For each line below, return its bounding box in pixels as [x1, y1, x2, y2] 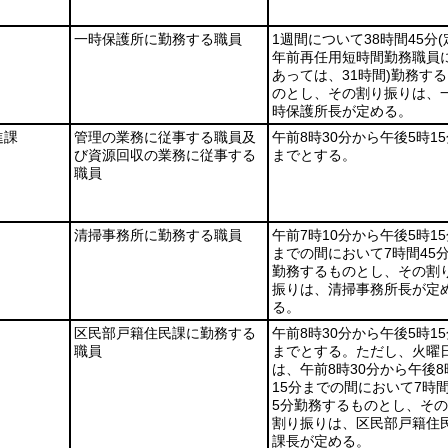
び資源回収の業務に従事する [74, 147, 256, 163]
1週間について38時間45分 [272, 31, 438, 47]
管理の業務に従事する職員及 [74, 129, 256, 145]
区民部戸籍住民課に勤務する [74, 325, 256, 341]
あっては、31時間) [272, 67, 391, 83]
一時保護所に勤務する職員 [74, 31, 242, 47]
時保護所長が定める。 [272, 103, 412, 119]
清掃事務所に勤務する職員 [74, 227, 242, 243]
